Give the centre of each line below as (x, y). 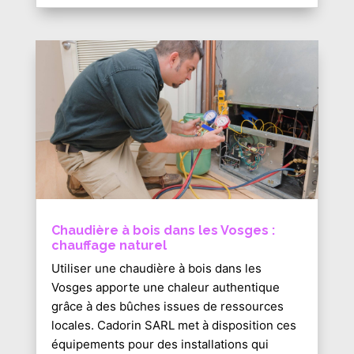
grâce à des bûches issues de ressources (167, 307)
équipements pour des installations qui (160, 345)
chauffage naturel (109, 246)
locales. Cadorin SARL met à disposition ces (173, 326)
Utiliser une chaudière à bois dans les (156, 269)
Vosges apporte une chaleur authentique (165, 288)
